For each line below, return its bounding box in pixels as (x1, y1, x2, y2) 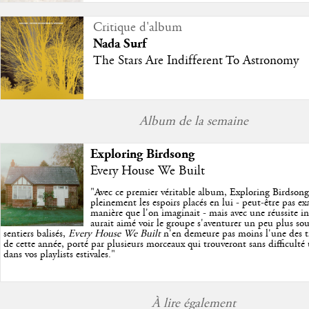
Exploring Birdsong (90, 146, 195, 163)
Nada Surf (92, 36, 146, 52)
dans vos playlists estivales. (3, 248, 111, 262)
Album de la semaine (139, 113, 248, 130)
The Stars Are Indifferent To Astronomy (92, 52, 299, 70)
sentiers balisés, (3, 227, 68, 241)
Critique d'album (92, 19, 182, 37)
